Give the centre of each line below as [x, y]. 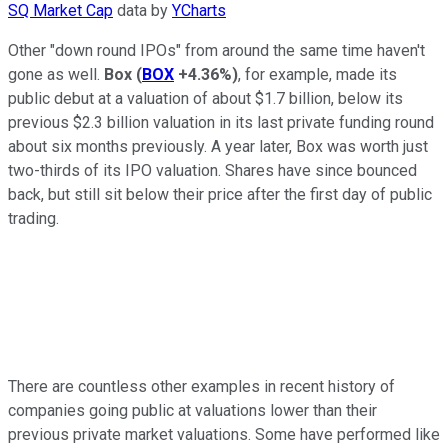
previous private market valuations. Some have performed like [224, 434]
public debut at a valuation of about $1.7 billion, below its [205, 98]
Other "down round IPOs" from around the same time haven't [216, 50]
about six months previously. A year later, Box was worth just [218, 146]
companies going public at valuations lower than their [192, 410]
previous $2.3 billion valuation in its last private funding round [221, 122]
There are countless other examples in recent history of [201, 386]
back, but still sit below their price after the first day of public [220, 194]
